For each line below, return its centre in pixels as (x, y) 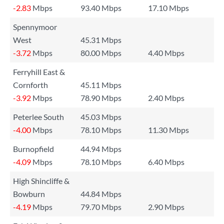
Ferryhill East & (39, 72)
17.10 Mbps (168, 8)
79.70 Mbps (101, 207)
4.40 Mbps (166, 53)
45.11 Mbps (101, 85)
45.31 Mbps (101, 40)
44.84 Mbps (101, 194)
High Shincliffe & (41, 181)
